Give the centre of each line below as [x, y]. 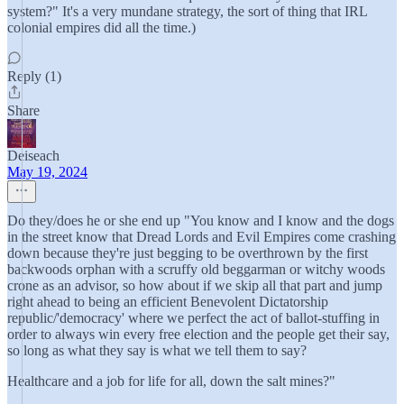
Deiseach [33, 156]
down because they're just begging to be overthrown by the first [188, 253]
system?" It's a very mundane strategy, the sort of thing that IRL [187, 11]
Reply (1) [34, 76]
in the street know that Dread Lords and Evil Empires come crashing [202, 237]
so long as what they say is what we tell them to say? [157, 350]
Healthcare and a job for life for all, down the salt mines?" [171, 381]
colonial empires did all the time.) [101, 28]
